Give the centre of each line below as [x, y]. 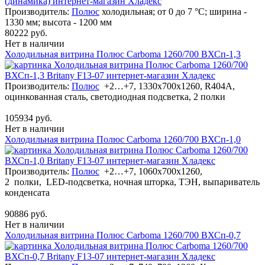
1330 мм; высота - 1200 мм [58, 22]
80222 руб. [26, 33]
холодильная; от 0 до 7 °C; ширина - [174, 11]
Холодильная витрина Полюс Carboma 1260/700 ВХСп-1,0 [123, 139]
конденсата [27, 192]
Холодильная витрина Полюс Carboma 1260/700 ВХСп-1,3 [123, 54]
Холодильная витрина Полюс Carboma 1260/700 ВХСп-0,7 [123, 235]
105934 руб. [28, 118]
